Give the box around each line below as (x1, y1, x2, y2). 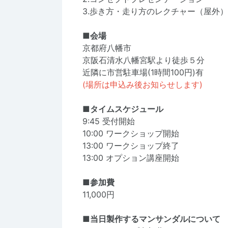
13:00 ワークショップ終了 (82, 140, 179, 151)
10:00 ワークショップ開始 (82, 128, 179, 138)
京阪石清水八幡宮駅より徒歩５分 (82, 55, 205, 65)
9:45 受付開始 (82, 116, 135, 126)
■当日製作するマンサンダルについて (82, 214, 220, 224)
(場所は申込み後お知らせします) (82, 79, 203, 90)
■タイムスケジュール (82, 104, 163, 114)
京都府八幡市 (82, 43, 131, 53)
